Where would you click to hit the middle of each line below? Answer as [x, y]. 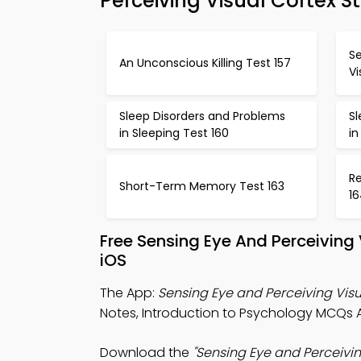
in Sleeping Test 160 [174, 133]
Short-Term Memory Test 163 [202, 186]
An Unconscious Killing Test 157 [205, 63]
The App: [129, 293]
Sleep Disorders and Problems [202, 116]
